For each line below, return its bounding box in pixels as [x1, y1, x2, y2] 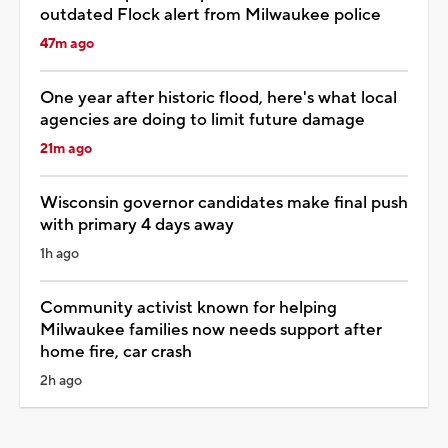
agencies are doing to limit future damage [40, 108, 365, 131]
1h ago [40, 244, 79, 263]
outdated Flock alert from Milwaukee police [40, 3, 381, 26]
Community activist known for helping [40, 296, 337, 319]
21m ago [40, 139, 92, 158]
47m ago [40, 34, 94, 53]
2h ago [40, 371, 82, 390]
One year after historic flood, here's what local [40, 86, 397, 109]
